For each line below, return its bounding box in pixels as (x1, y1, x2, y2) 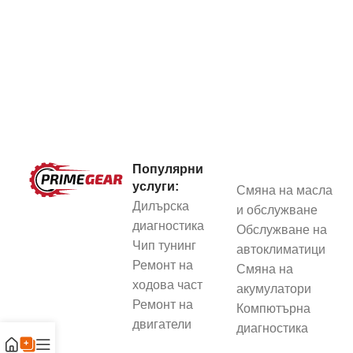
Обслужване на (236, 223, 328, 236)
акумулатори (236, 282, 312, 295)
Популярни (132, 162, 203, 176)
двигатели (132, 318, 191, 331)
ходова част (132, 278, 203, 292)
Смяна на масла (236, 184, 333, 197)
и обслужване (236, 203, 318, 217)
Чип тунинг (132, 239, 196, 252)
